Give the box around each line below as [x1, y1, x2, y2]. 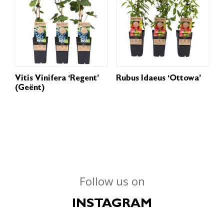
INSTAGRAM [72, 198, 152, 211]
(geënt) [15, 84, 44, 93]
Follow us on [79, 173, 145, 189]
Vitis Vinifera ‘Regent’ [15, 75, 99, 83]
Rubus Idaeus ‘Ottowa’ [115, 75, 201, 83]
